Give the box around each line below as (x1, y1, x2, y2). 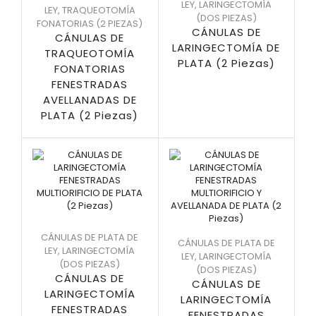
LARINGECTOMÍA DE (172, 40, 281, 55)
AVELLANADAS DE (42, 92, 137, 107)
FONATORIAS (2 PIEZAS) (37, 17, 143, 30)
